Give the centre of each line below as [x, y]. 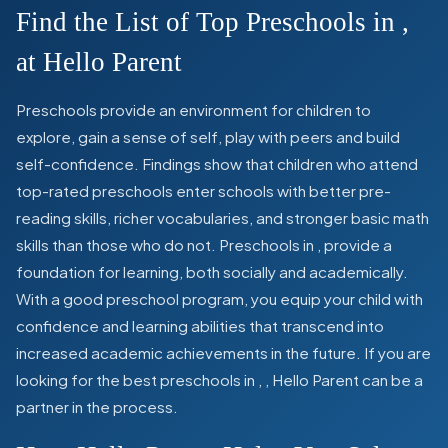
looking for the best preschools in [137, 379]
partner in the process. [97, 406]
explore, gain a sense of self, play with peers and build [208, 136]
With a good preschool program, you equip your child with [219, 298]
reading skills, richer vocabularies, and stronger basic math [222, 217]
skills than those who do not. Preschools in [166, 244]
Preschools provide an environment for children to [193, 109]
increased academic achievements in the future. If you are [223, 352]
